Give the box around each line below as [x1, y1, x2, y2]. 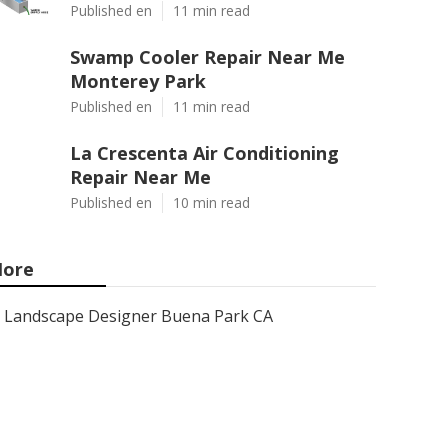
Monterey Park [70, 69, 206, 93]
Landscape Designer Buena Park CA [4, 305, 273, 327]
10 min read [173, 193, 250, 212]
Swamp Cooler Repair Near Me [70, 45, 345, 69]
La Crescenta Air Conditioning [70, 141, 339, 165]
